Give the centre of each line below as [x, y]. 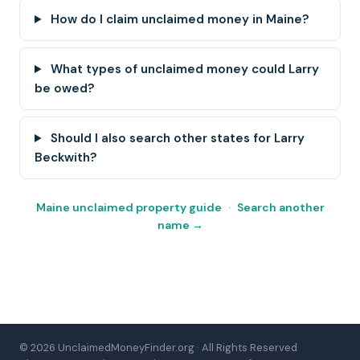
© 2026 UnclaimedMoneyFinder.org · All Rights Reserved [158, 348]
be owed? [65, 88]
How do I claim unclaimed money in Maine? [179, 19]
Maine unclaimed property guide [129, 207]
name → [180, 225]
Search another [280, 207]
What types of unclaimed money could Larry [184, 69]
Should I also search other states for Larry [176, 138]
